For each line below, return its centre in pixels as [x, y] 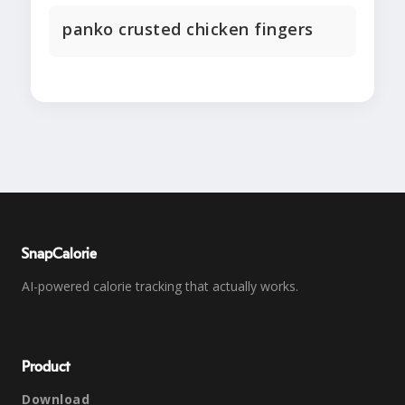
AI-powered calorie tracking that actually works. [160, 287]
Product [46, 367]
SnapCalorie [59, 254]
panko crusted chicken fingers [188, 29]
